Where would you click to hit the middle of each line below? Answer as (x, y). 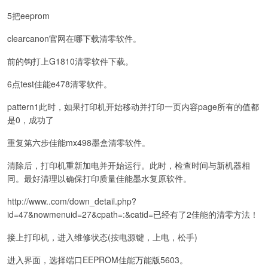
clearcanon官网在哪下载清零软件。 (74, 38)
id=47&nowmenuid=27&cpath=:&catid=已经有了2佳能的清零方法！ (133, 214)
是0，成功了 (31, 119)
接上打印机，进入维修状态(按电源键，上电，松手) (102, 237)
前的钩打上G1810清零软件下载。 (70, 61)
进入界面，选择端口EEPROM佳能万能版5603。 (98, 259)
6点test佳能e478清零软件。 (60, 83)
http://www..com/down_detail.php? (72, 201)
